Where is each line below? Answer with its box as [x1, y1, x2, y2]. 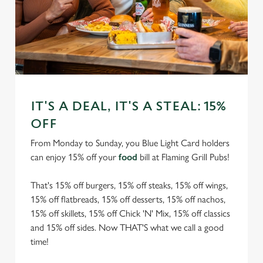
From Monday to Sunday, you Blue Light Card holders [31, 137, 230, 149]
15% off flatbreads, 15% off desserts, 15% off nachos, [31, 194, 225, 205]
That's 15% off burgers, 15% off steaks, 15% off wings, [31, 180, 228, 191]
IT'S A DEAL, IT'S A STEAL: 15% [31, 99, 226, 114]
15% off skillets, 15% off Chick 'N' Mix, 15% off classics [31, 208, 230, 219]
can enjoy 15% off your [31, 151, 119, 163]
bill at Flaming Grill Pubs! [137, 151, 230, 163]
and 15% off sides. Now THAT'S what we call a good [31, 222, 224, 233]
